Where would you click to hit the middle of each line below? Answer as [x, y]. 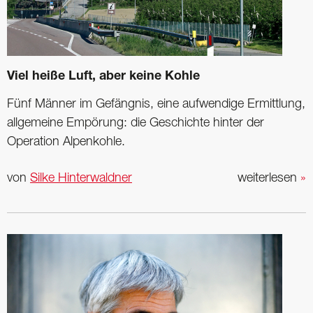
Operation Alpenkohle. [66, 141]
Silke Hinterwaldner [81, 178]
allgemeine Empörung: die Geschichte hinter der [136, 123]
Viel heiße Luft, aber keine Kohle [103, 77]
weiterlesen [269, 178]
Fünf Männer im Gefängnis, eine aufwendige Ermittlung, [156, 104]
